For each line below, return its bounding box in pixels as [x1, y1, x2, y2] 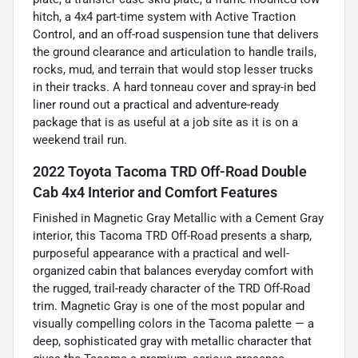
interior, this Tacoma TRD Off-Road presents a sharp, [33, 229, 312, 244]
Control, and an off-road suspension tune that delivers [33, 27, 319, 42]
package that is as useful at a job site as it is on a [33, 115, 298, 130]
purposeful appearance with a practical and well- [33, 246, 289, 261]
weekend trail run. [33, 133, 127, 148]
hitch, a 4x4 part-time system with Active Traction [33, 10, 296, 25]
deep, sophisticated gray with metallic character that [33, 334, 312, 349]
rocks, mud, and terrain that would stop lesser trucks [33, 62, 313, 78]
